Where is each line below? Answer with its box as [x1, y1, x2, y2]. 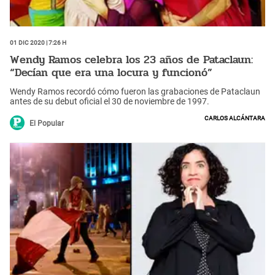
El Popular [29, 119, 64, 128]
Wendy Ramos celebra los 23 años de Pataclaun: [10, 50, 253, 68]
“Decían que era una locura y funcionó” [10, 63, 212, 81]
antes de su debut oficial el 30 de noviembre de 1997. [10, 96, 209, 107]
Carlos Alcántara [204, 112, 265, 123]
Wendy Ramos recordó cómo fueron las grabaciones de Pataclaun [10, 87, 260, 97]
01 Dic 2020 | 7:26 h [10, 37, 66, 47]
